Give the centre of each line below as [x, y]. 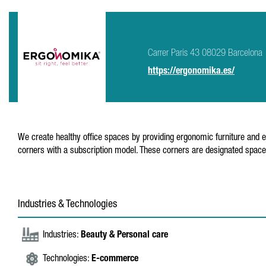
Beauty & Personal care [124, 236]
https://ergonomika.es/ [191, 72]
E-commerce [115, 259]
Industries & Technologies [67, 205]
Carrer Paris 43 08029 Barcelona [205, 54]
